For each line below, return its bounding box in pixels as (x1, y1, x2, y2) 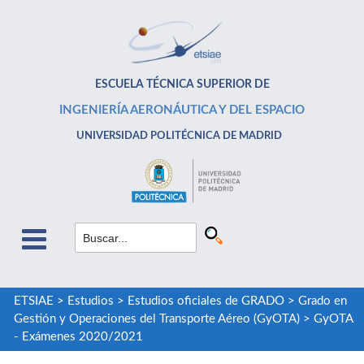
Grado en (297, 295, 347, 308)
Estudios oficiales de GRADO (127, 295, 284, 308)
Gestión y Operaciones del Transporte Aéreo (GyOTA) (13, 313, 300, 326)
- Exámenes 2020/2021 (13, 331, 143, 344)
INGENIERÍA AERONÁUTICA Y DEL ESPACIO (59, 104, 305, 116)
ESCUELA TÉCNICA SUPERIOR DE (94, 79, 270, 90)
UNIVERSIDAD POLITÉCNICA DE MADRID (76, 131, 283, 141)
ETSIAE (13, 295, 54, 308)
